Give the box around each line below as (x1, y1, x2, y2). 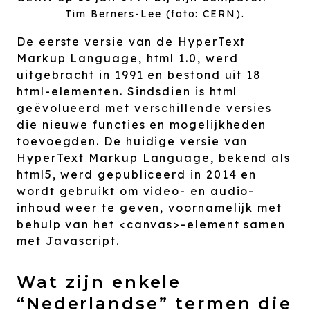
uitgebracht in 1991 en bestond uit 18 (17, 68, 262, 82)
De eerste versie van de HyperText (17, 35, 246, 48)
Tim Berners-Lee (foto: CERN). (65, 8, 245, 20)
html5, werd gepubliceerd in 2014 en (17, 167, 257, 181)
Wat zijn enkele (17, 272, 182, 292)
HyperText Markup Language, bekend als (17, 151, 291, 165)
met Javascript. (17, 234, 120, 248)
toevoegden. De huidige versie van (17, 134, 248, 148)
